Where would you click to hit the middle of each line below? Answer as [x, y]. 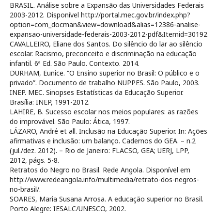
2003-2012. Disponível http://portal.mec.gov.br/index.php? [100, 15]
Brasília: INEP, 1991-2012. [50, 102]
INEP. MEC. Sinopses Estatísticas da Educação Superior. [97, 92]
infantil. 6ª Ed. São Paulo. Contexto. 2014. [75, 63]
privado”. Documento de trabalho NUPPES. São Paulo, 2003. [105, 82]
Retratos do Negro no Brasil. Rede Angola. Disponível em [100, 170]
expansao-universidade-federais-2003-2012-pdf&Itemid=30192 [108, 34]
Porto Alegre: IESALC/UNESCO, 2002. [68, 208]
